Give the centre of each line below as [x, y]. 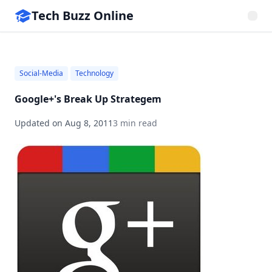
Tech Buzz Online [83, 15]
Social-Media [41, 73]
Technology [94, 73]
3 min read [135, 123]
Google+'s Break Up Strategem [88, 99]
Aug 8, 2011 [89, 123]
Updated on [40, 123]
